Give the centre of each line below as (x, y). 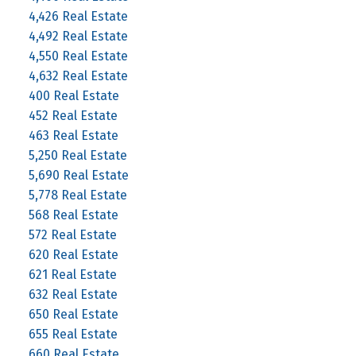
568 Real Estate (73, 215)
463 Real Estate (73, 135)
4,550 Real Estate (78, 56)
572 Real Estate (72, 234)
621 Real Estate (72, 274)
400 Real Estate (74, 95)
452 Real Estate (73, 115)
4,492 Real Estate (78, 36)
